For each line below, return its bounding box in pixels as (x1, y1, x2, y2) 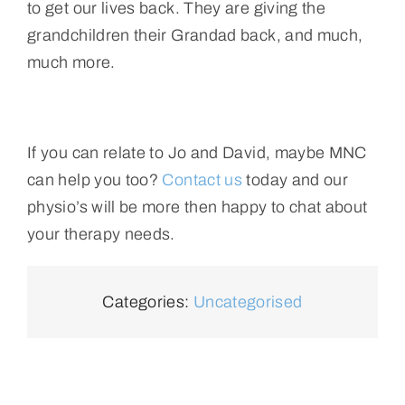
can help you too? (26, 170, 163, 189)
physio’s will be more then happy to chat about (26, 197, 368, 216)
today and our (242, 170, 349, 189)
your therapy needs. (26, 224, 175, 243)
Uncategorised (193, 292, 303, 311)
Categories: (102, 292, 193, 311)
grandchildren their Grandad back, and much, (26, 25, 363, 44)
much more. (26, 52, 116, 71)
